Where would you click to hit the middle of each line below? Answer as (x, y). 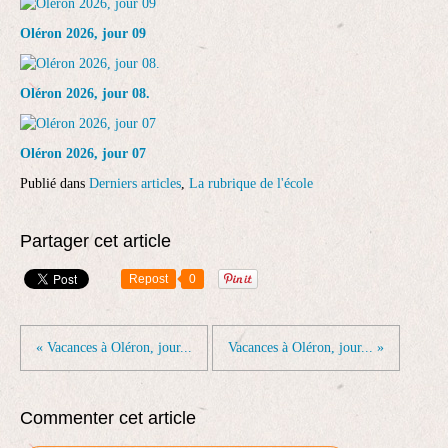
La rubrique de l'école (251, 183)
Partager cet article (95, 241)
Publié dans (52, 183)
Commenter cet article (108, 418)
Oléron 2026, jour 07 (83, 153)
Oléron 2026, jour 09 (83, 33)
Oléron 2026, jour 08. (85, 93)
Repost (148, 279)
